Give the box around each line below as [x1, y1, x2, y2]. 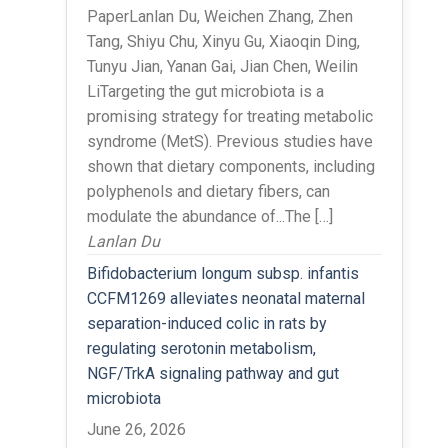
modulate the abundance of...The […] [86, 206, 333, 226]
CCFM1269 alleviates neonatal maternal [86, 288, 365, 308]
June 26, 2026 [86, 419, 186, 439]
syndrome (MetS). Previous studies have [86, 131, 373, 151]
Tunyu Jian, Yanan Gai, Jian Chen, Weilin [86, 56, 358, 76]
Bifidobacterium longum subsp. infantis [86, 263, 359, 283]
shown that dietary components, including [86, 156, 375, 176]
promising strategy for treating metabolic [86, 106, 373, 126]
